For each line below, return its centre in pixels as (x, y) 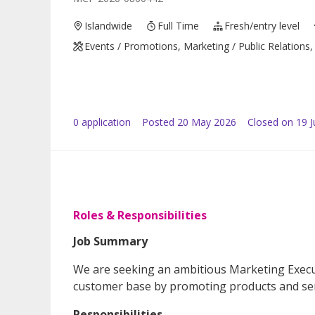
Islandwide (109, 26)
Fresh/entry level (262, 26)
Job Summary (110, 242)
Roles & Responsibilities (140, 216)
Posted (158, 122)
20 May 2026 (207, 122)
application (105, 122)
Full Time (179, 26)
